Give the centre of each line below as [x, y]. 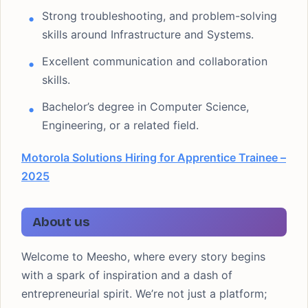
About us [61, 222]
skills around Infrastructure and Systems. [148, 34]
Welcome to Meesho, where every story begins [143, 256]
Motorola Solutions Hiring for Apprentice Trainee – [154, 157]
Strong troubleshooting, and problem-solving [159, 16]
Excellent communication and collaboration [155, 61]
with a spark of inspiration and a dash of [127, 275]
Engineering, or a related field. [120, 125]
